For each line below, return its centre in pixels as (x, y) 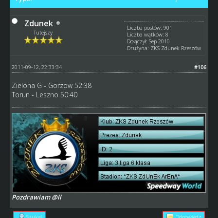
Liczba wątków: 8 (148, 34)
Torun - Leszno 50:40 (44, 94)
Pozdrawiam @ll (36, 197)
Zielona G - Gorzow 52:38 (51, 85)
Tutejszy (43, 32)
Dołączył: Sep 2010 (149, 41)
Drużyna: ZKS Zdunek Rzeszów (164, 48)
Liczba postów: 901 (150, 27)
